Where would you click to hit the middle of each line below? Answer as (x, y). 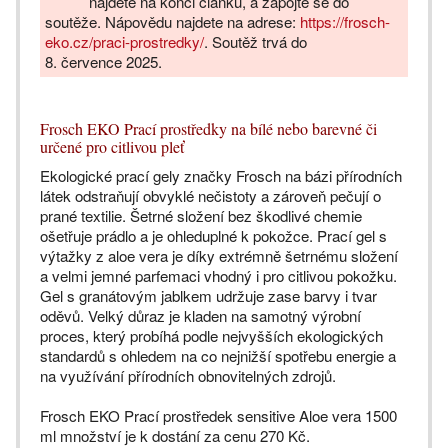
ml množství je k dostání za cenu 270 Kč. (175, 435)
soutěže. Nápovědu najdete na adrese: (172, 21)
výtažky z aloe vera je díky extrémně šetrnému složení (219, 255)
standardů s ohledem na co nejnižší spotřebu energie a (218, 355)
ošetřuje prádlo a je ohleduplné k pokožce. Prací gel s (213, 235)
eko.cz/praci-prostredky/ (124, 41)
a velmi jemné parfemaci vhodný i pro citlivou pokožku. (218, 275)
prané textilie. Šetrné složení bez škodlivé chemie (201, 215)
